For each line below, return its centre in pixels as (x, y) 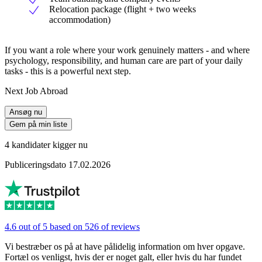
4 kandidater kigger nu (46, 144)
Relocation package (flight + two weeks (123, 9)
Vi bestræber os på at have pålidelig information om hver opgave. (125, 246)
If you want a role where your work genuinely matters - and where (127, 50)
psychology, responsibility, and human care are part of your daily (124, 60)
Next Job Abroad (36, 91)
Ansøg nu (26, 112)
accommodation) (80, 19)
